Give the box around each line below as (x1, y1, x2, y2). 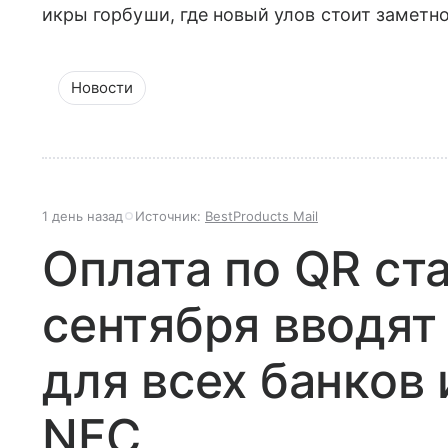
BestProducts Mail (205, 208, 318, 225)
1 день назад (42, 208, 123, 225)
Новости (71, 78, 133, 98)
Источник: (135, 208, 205, 225)
